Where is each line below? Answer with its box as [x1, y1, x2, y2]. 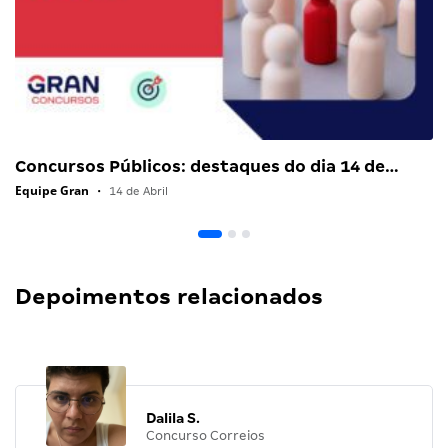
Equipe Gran [15, 181, 89, 199]
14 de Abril [106, 184, 168, 197]
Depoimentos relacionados [15, 283, 323, 309]
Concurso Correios [146, 427, 265, 443]
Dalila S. [146, 409, 200, 426]
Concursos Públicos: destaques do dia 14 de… [15, 156, 399, 176]
